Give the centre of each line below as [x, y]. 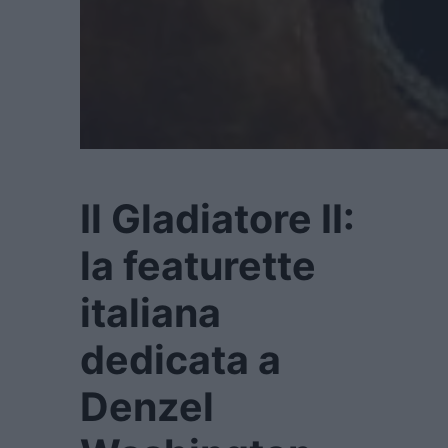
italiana [150, 312]
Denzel [147, 406]
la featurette [198, 265]
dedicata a [180, 359]
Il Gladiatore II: [217, 218]
